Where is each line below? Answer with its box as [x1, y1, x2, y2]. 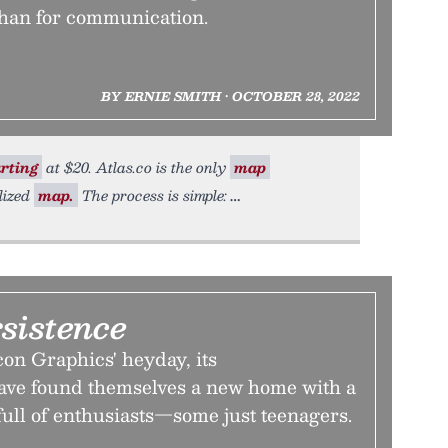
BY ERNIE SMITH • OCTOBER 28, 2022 [100, 86, 360, 106]
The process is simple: [78, 183, 227, 207]
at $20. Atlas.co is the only [42, 155, 230, 179]
